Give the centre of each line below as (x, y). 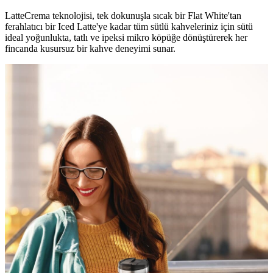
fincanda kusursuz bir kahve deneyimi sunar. (90, 48)
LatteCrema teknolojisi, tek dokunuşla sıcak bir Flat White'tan (123, 15)
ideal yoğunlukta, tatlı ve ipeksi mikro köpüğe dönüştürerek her (126, 37)
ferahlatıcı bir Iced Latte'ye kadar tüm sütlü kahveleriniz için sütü (129, 26)
